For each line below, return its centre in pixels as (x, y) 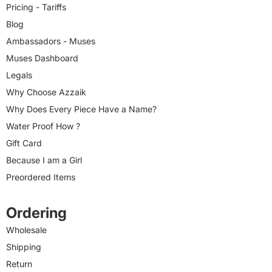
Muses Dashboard (42, 58)
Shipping (24, 247)
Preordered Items (41, 177)
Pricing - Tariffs (36, 7)
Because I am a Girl (44, 160)
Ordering (36, 213)
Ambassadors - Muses (51, 41)
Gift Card (24, 143)
